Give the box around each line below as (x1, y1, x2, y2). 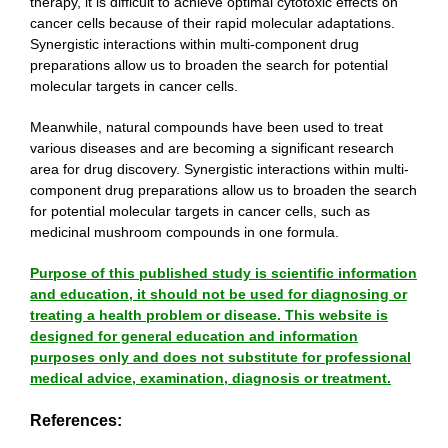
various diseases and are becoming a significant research (30, 140, 394, 157)
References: (30, 412, 122, 430)
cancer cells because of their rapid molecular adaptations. (30, 15, 395, 32)
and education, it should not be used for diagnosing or (30, 286, 407, 303)
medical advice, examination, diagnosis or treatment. (30, 370, 391, 387)
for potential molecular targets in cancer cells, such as (30, 203, 370, 220)
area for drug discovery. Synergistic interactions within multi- (30, 161, 409, 178)
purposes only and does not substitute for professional (30, 349, 411, 366)
